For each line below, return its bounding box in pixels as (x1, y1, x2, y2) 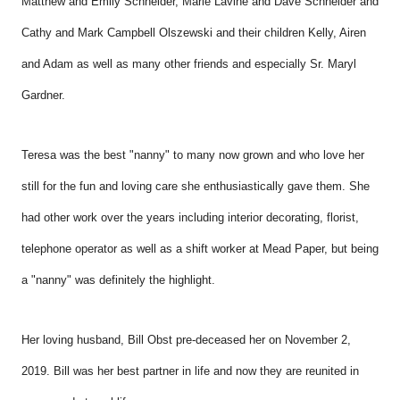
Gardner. (21, 88, 65, 102)
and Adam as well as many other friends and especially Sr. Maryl (21, 57, 356, 71)
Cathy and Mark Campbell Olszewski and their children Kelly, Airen (21, 26, 366, 39)
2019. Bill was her (21, 364, 117, 378)
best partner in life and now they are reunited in (117, 364, 359, 378)
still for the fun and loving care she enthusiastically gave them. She (21, 179, 370, 193)
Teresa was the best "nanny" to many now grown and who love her (21, 148, 364, 162)
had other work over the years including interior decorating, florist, (21, 211, 359, 224)
